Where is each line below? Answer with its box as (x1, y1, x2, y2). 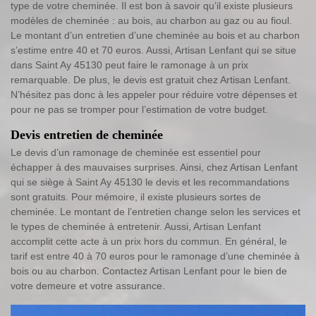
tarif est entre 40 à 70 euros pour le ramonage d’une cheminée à (11, 250, 300, 262)
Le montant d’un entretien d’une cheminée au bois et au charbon (11, 29, 300, 41)
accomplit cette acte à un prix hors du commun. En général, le (11, 235, 287, 247)
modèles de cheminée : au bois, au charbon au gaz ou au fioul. (11, 14, 292, 26)
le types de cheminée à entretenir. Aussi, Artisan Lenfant (11, 220, 261, 232)
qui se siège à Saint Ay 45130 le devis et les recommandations (11, 176, 289, 188)
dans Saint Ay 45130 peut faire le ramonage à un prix (11, 59, 248, 71)
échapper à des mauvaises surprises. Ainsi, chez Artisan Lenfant (11, 161, 298, 173)
